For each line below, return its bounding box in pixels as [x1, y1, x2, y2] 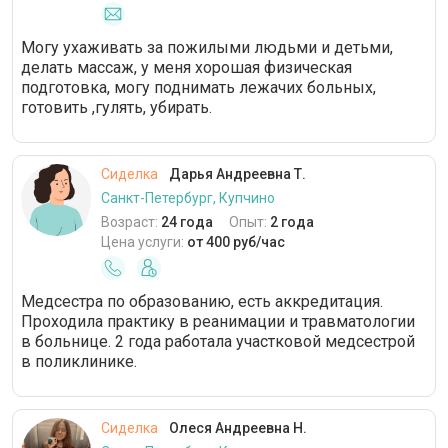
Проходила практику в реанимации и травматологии [21, 312, 415, 331]
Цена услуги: [101, 234, 187, 250]
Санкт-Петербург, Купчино [101, 190, 275, 206]
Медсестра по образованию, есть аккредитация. [21, 292, 383, 311]
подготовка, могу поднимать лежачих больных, [21, 78, 376, 97]
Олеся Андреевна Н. [166, 420, 307, 436]
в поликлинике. [21, 352, 137, 371]
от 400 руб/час [187, 234, 285, 250]
